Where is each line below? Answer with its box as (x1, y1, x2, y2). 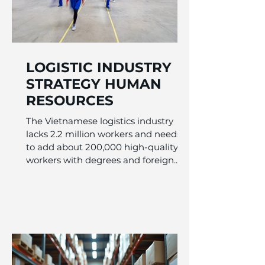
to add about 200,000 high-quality (26, 141, 178, 153)
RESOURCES (26, 92, 114, 109)
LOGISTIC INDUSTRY (26, 59, 172, 76)
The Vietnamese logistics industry (26, 115, 173, 127)
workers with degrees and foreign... (26, 154, 179, 166)
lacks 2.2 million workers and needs (26, 128, 181, 140)
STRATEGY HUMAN (26, 76, 161, 92)
